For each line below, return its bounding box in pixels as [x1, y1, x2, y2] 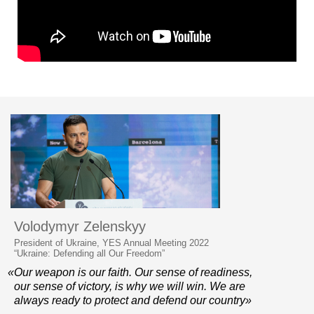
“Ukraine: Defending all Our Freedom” [14, 248, 165, 259]
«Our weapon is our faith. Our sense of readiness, [8, 266, 252, 279]
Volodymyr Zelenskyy [14, 219, 146, 235]
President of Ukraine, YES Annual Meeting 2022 [14, 238, 209, 249]
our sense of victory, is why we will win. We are [14, 280, 245, 293]
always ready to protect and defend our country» [14, 294, 252, 307]
